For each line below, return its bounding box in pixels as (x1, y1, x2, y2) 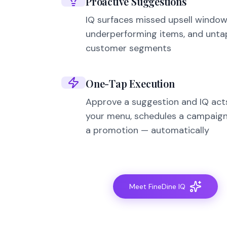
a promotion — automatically (86, 124, 209, 136)
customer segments (86, 42, 171, 54)
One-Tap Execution (86, 77, 175, 90)
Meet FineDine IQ (129, 182, 185, 191)
